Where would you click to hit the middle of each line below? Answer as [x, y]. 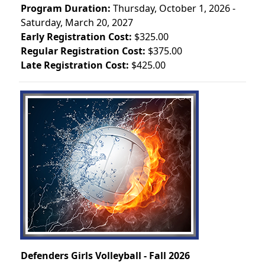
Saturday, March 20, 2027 [77, 22]
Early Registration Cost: [76, 36]
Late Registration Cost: [75, 65]
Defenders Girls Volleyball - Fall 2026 [105, 255]
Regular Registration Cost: [83, 51]
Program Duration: [66, 8]
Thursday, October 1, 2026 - [174, 8]
